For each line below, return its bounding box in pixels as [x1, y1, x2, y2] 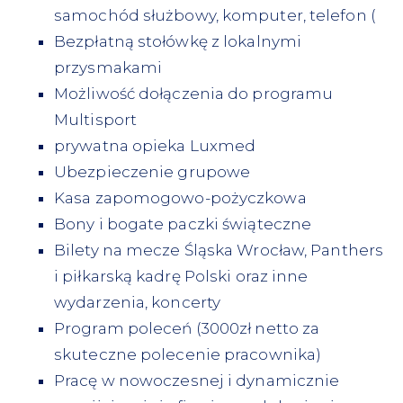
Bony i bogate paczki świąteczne [54, 215, 312, 233]
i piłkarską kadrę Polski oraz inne [54, 267, 309, 285]
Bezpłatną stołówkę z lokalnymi [54, 32, 301, 50]
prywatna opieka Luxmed [54, 137, 256, 155]
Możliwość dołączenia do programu [54, 85, 334, 103]
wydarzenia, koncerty [54, 293, 221, 311]
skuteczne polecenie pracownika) [54, 345, 322, 363]
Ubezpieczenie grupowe [54, 163, 251, 181]
